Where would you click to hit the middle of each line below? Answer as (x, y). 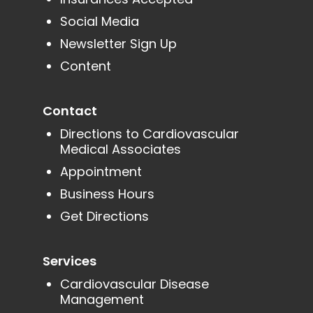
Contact (70, 111)
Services (69, 261)
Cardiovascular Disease (134, 284)
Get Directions (104, 217)
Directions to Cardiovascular (149, 134)
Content (85, 66)
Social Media (99, 22)
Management (102, 300)
